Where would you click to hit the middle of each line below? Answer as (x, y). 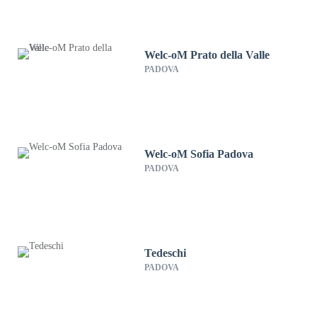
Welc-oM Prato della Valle (207, 55)
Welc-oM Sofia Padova (199, 154)
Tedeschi (166, 253)
